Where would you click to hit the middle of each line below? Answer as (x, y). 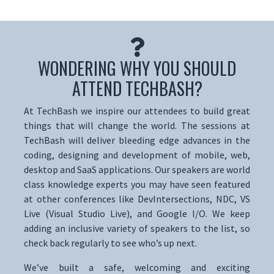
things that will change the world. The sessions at (137, 126)
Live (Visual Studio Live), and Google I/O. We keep (137, 214)
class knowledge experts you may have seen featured (137, 184)
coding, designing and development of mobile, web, (137, 155)
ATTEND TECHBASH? (137, 89)
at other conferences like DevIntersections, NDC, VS (137, 199)
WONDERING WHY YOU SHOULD (137, 68)
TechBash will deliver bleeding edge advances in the (137, 140)
